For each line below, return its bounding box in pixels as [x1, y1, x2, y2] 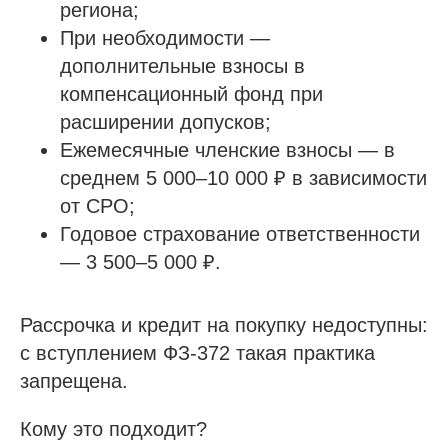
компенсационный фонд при [60, 83, 323, 105]
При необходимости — [60, 27, 270, 49]
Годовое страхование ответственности [60, 223, 420, 245]
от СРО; [60, 195, 135, 217]
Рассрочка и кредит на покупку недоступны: [20, 314, 428, 336]
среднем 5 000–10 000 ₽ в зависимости [60, 167, 427, 189]
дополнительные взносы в [60, 55, 305, 77]
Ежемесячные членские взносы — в [60, 139, 395, 161]
